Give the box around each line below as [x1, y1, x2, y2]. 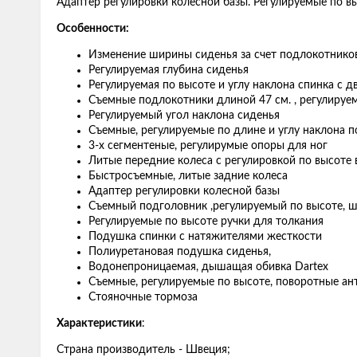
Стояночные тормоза [88, 292, 198, 303]
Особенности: [57, 23, 129, 34]
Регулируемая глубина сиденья [88, 65, 249, 76]
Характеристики [57, 318, 142, 329]
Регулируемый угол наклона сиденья [88, 110, 280, 121]
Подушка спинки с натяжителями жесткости [88, 231, 322, 242]
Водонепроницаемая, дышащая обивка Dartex [88, 261, 328, 273]
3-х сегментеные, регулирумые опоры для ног [88, 140, 328, 151]
